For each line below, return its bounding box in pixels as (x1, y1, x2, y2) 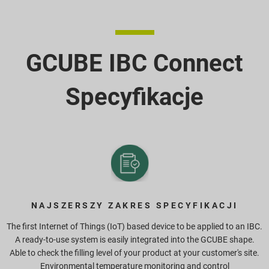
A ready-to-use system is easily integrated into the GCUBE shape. (14, 234, 255, 244)
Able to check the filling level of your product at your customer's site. (10, 247, 259, 258)
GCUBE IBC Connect (26, 49, 243, 77)
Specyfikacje (65, 82, 204, 111)
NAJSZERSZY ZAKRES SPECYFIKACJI (31, 200, 238, 210)
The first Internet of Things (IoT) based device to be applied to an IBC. (7, 221, 262, 231)
